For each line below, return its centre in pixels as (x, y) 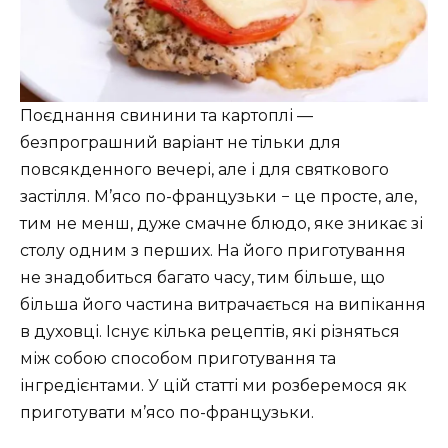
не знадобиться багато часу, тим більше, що (202, 278)
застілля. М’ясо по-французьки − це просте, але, (218, 197)
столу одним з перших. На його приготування (213, 251)
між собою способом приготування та (178, 359)
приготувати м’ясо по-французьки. (167, 413)
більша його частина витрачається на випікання (223, 305)
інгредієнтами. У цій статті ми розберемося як (213, 386)
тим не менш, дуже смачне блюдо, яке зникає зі (221, 224)
